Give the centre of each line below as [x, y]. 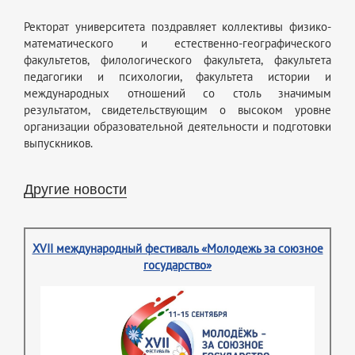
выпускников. [58, 144]
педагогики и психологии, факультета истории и [177, 77]
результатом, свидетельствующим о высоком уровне [177, 111]
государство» [177, 265]
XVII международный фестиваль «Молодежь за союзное [177, 248]
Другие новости [75, 187]
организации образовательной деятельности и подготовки [177, 127]
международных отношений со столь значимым [177, 94]
